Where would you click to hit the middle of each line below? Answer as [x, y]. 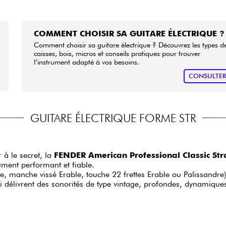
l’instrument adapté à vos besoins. [87, 62]
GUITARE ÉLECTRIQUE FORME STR [113, 118]
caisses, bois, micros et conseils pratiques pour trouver [117, 53]
